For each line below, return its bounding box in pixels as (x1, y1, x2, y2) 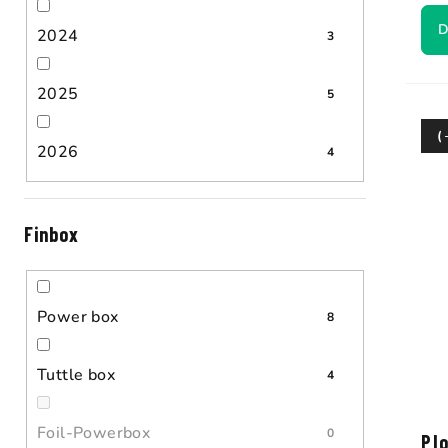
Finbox (24, 221, 79, 246)
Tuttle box (37, 364, 115, 387)
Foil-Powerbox (37, 422, 151, 445)
